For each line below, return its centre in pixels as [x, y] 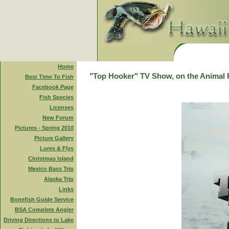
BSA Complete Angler [44, 210]
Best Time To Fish [49, 77]
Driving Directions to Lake [39, 220]
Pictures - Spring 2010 [44, 128]
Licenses [62, 107]
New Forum [58, 118]
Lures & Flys [57, 148]
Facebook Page [53, 87]
